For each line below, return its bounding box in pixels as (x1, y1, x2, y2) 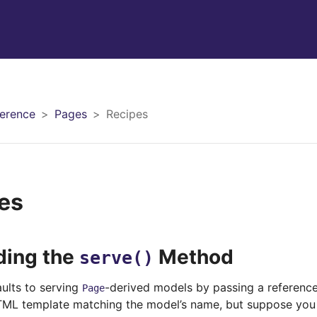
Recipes (106, 106, 148, 121)
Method (154, 245, 234, 269)
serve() (79, 248, 154, 268)
